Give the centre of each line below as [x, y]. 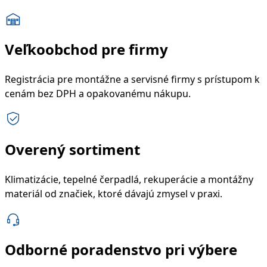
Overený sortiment [72, 150]
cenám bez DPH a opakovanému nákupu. [98, 94]
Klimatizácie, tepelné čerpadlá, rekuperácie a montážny [129, 179]
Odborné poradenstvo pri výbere [121, 249]
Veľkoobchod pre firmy [86, 49]
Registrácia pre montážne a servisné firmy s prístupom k [132, 80]
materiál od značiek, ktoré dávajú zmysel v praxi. [114, 193]
